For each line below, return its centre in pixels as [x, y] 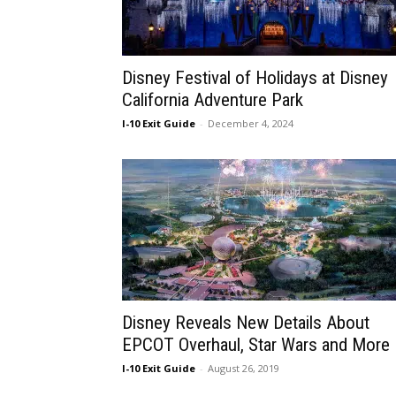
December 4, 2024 [251, 123]
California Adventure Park [213, 100]
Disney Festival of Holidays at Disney [255, 78]
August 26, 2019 [244, 368]
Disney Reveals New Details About [246, 323]
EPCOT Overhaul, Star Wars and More [256, 345]
